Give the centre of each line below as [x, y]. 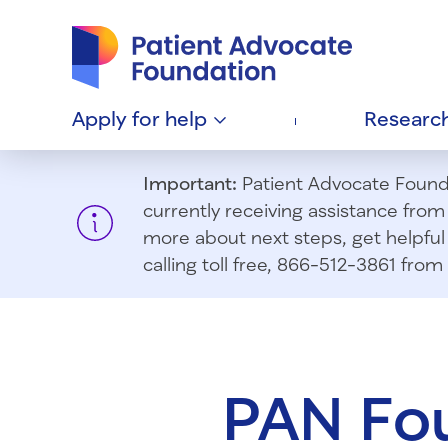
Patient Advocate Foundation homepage [225, 18]
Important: [190, 183]
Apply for [118, 118]
